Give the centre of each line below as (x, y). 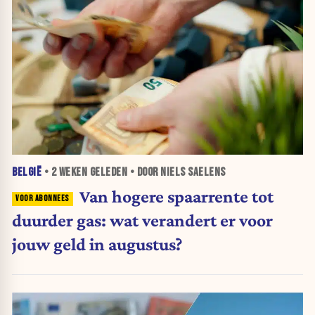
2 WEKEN (69, 173)
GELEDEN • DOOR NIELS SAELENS (156, 173)
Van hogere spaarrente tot (176, 197)
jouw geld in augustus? (99, 244)
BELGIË (27, 173)
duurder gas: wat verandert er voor (142, 220)
